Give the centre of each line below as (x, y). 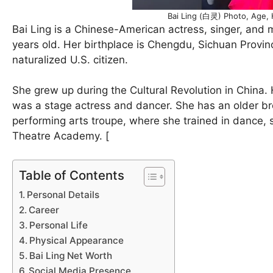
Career (44, 210)
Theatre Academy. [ (61, 136)
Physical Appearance (77, 240)
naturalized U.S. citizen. (70, 59)
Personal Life (59, 225)
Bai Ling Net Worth (71, 255)
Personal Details (63, 194)
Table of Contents (72, 175)
